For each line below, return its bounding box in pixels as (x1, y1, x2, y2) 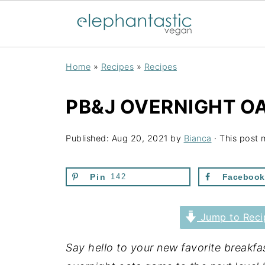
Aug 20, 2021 (111, 133, 168, 143)
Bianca (183, 133, 212, 143)
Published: (66, 133, 112, 143)
